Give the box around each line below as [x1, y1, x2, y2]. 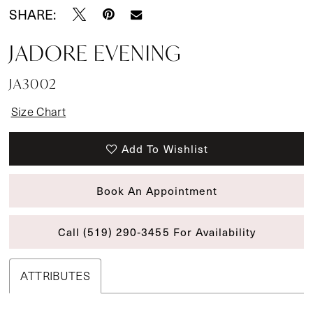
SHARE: [9, 5, 57, 24]
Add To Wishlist [122, 141, 208, 156]
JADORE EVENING [9, 39, 182, 67]
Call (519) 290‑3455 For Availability [57, 224, 256, 240]
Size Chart [10, 103, 66, 119]
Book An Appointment [96, 182, 218, 198]
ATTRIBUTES [20, 268, 91, 284]
